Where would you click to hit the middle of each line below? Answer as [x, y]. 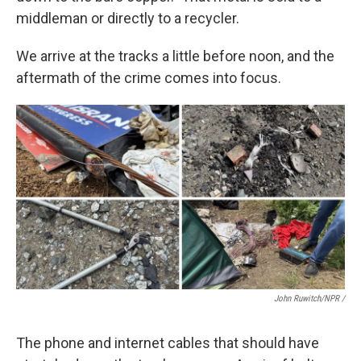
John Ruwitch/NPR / [309, 299]
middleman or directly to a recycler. [128, 18]
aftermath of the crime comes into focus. [149, 78]
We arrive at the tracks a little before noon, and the [175, 56]
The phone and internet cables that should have [168, 343]
